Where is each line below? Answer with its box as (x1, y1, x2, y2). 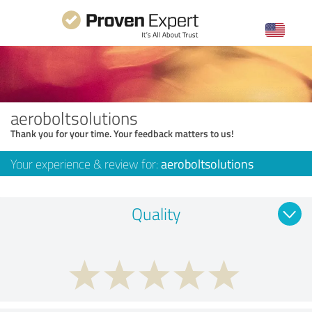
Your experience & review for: (10, 155, 161, 172)
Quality (132, 201, 180, 225)
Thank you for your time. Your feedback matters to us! (10, 126, 234, 140)
